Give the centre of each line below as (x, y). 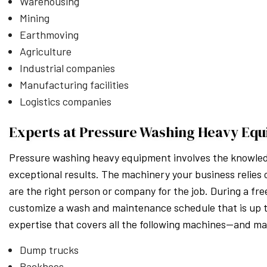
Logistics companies (65, 101)
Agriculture (45, 51)
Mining (34, 18)
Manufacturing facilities (74, 85)
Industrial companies (67, 68)
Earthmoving (49, 35)
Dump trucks (49, 250)
